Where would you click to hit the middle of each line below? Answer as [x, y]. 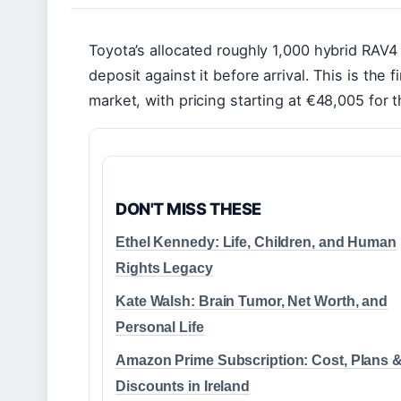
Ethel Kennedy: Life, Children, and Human [256, 243]
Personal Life [160, 328]
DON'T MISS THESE [188, 209]
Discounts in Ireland [183, 387]
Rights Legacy [164, 269]
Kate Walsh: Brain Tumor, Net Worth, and [252, 302]
